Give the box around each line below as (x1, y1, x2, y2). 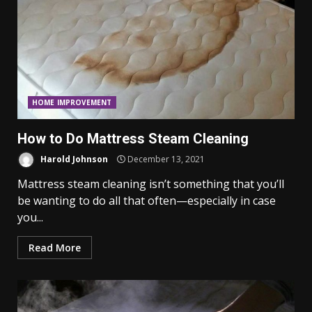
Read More (29, 241, 81, 254)
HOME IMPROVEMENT (32, 97, 112, 107)
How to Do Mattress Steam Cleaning (17, 130, 249, 147)
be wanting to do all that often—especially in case (17, 193, 276, 208)
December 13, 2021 (125, 153, 205, 165)
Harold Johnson (38, 153, 108, 165)
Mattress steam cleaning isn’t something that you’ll (17, 176, 284, 192)
